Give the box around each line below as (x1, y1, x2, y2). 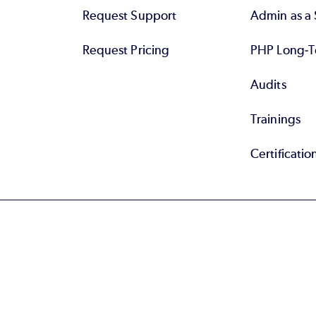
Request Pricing (82, 42, 169, 58)
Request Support (82, 7, 176, 23)
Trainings (250, 111, 300, 127)
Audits (250, 76, 286, 92)
